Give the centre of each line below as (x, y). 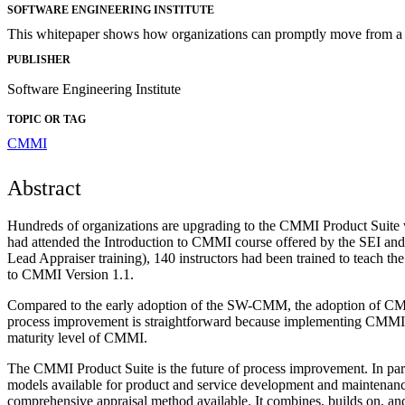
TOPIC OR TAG (47, 120)
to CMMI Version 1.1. (71, 275)
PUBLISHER (39, 60)
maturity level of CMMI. (77, 338)
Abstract (44, 188)
